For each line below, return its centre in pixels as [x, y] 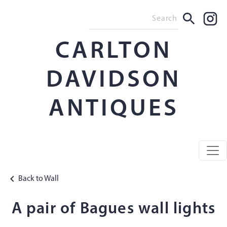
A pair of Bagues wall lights [113, 210]
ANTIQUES [113, 109]
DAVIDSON [113, 81]
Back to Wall [39, 179]
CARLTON [113, 52]
